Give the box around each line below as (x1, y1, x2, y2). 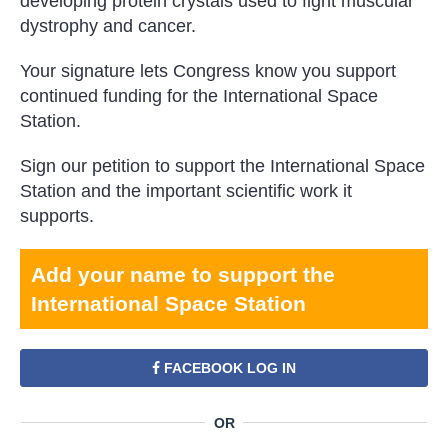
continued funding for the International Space (20, 86, 378, 107)
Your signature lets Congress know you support (20, 61, 396, 82)
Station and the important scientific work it (20, 181, 352, 202)
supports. (20, 206, 94, 227)
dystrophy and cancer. (20, 16, 196, 37)
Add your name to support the (31, 263, 335, 287)
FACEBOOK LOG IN (160, 360, 296, 377)
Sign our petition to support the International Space (20, 156, 425, 177)
